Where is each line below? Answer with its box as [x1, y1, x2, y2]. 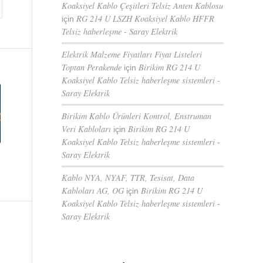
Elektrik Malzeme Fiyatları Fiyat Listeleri [62, 49, 203, 60]
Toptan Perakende [62, 62, 122, 73]
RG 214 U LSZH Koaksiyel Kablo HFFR [76, 13, 215, 24]
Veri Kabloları [62, 123, 112, 134]
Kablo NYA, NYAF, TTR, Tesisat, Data [62, 172, 195, 183]
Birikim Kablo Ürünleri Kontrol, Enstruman [62, 110, 212, 122]
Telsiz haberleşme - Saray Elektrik [62, 26, 178, 37]
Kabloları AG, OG [62, 185, 124, 196]
